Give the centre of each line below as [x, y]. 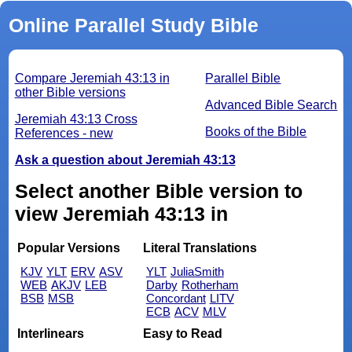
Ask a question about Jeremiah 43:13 [125, 160]
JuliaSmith [197, 271]
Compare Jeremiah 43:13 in [92, 79]
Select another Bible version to [158, 191]
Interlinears [51, 334]
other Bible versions [70, 93]
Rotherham [210, 284]
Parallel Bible [243, 79]
